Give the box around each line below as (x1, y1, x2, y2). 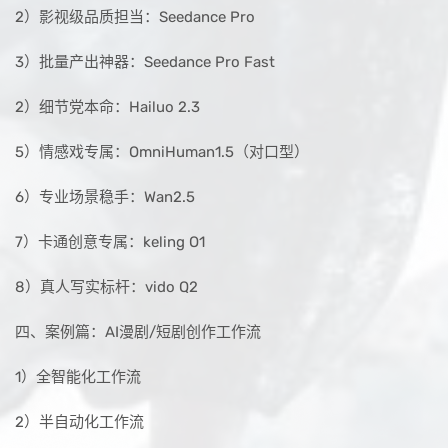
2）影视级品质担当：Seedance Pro (15, 8, 255, 27)
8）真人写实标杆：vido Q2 (15, 278, 198, 297)
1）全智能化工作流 (15, 368, 141, 387)
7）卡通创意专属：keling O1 (15, 233, 205, 252)
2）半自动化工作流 (15, 413, 144, 432)
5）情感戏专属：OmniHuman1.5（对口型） (15, 143, 309, 162)
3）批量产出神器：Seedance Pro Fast (15, 53, 275, 72)
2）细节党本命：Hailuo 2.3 (15, 98, 200, 117)
